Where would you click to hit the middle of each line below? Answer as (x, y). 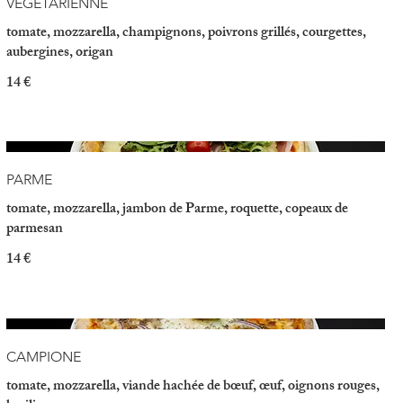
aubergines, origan (59, 53)
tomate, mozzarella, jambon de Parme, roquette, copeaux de (177, 210)
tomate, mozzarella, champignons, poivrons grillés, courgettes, (186, 33)
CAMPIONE (43, 356)
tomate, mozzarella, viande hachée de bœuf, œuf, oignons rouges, (193, 387)
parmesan (34, 230)
